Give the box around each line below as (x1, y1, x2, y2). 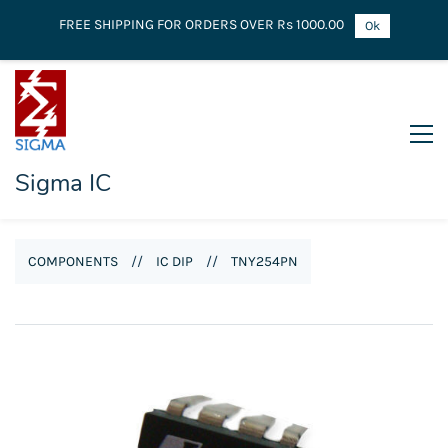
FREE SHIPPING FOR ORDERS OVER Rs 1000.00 (58, 16, 344, 33)
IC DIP (156, 252, 193, 270)
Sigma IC (15, 166, 111, 199)
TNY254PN (231, 252, 298, 270)
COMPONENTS (28, 252, 118, 270)
